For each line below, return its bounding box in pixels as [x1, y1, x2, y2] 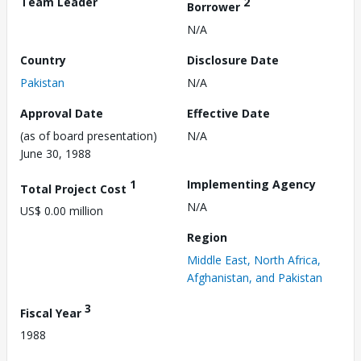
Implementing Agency [187, 176, 316, 192]
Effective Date [187, 105, 270, 121]
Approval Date [20, 105, 103, 121]
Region [187, 229, 227, 245]
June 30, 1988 [20, 145, 91, 161]
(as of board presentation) [20, 127, 157, 143]
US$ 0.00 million [20, 203, 103, 219]
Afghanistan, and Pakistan [187, 269, 322, 285]
